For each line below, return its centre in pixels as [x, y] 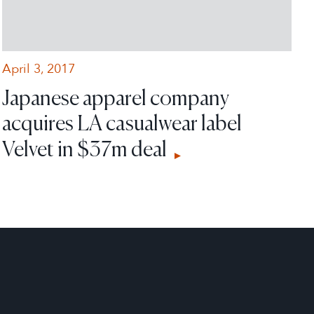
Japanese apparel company [115, 97]
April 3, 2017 [38, 69]
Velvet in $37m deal [86, 148]
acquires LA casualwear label [122, 122]
